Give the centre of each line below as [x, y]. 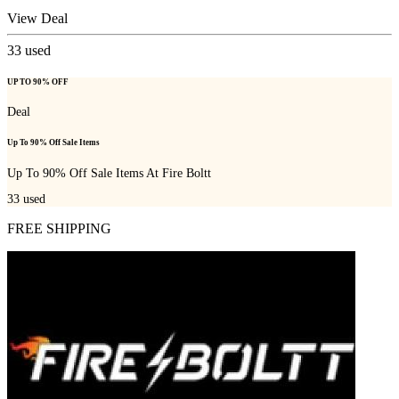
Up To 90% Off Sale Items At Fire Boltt [109, 173]
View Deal [37, 18]
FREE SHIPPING [59, 229]
